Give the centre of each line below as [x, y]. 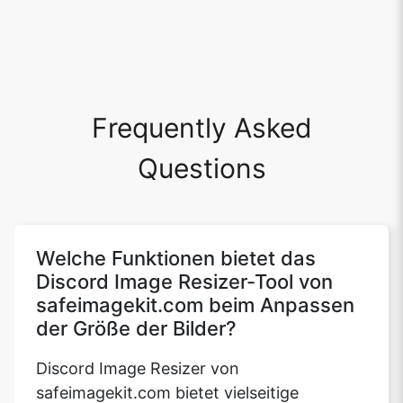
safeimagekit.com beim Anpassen [195, 305]
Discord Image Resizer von [138, 369]
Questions [201, 169]
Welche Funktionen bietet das [176, 259]
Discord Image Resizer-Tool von [184, 282]
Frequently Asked [201, 128]
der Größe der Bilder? [136, 329]
